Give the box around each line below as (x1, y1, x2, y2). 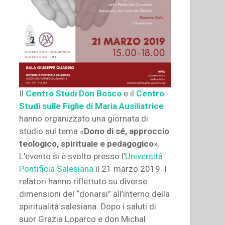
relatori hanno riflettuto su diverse (19, 176, 148, 186)
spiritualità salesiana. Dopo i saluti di (19, 201, 157, 211)
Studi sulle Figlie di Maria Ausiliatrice (19, 100, 164, 111)
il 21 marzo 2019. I (93, 163, 167, 174)
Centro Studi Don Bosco (24, 88, 124, 98)
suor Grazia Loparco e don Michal (19, 213, 146, 224)
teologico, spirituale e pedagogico (19, 138, 154, 149)
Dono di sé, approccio (84, 126, 170, 136)
